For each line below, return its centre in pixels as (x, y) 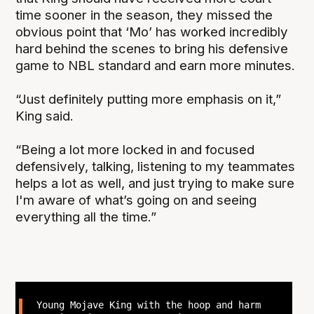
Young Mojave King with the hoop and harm (148, 305)
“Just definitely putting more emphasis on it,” (149, 99)
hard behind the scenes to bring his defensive (152, 48)
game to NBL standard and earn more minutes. (156, 65)
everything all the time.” (86, 217)
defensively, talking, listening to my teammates (156, 166)
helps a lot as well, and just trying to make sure (155, 183)
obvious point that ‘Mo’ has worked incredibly (152, 32)
